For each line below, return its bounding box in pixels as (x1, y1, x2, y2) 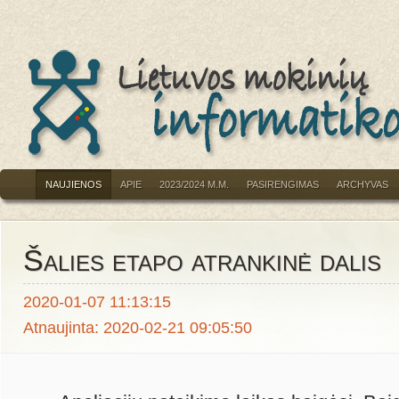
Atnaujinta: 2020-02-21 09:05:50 (23, 319, 252, 337)
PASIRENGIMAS (247, 179, 319, 190)
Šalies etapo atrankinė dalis (23, 243, 381, 277)
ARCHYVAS (337, 179, 388, 190)
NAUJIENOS (45, 179, 102, 190)
